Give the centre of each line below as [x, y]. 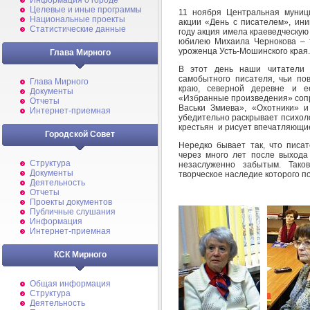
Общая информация [70, 284]
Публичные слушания [73, 212]
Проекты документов [71, 202]
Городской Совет [80, 134]
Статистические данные [78, 29]
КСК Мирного [80, 255]
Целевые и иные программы [86, 10]
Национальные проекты [77, 19]
